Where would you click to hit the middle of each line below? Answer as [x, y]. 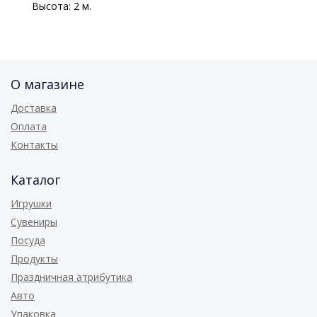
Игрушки [31, 203]
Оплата [29, 126]
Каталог [35, 180]
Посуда [28, 240]
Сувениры [34, 222]
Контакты [34, 145]
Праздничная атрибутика [71, 277]
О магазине [47, 84]
